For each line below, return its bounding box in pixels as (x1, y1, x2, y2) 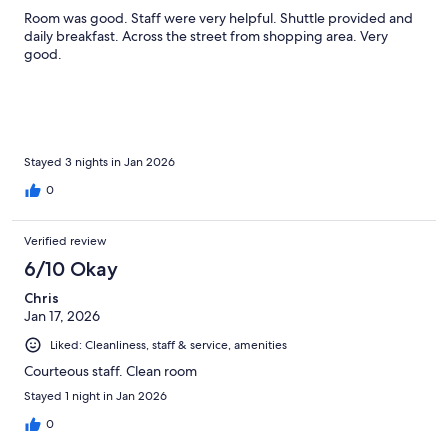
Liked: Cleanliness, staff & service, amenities (50, 336, 287, 353)
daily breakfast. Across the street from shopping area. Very (24, 26, 388, 45)
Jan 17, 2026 (24, 306, 100, 325)
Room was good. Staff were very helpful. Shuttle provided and (24, 8, 413, 27)
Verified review (24, 232, 107, 249)
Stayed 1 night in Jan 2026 (24, 387, 167, 404)
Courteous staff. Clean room (24, 361, 197, 380)
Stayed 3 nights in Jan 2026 (24, 153, 175, 170)
